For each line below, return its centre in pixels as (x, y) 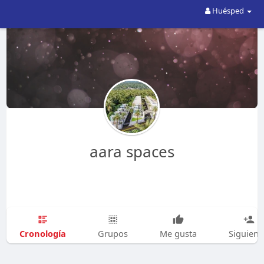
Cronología (42, 233)
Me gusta (178, 233)
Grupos (113, 233)
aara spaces (132, 151)
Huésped (228, 11)
